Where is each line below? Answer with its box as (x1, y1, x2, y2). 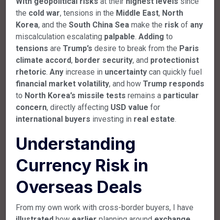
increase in (63, 67, 105, 77)
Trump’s (63, 43, 92, 53)
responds (169, 79, 204, 88)
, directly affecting (47, 102, 110, 112)
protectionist (150, 55, 199, 65)
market (49, 79, 76, 88)
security (102, 55, 133, 65)
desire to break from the (92, 43, 179, 53)
